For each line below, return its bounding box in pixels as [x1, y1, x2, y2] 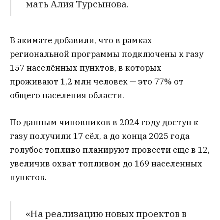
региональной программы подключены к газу [10, 49, 203, 60]
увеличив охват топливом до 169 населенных [10, 158, 202, 169]
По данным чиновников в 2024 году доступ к [10, 116, 198, 128]
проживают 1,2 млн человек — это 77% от [10, 76, 184, 87]
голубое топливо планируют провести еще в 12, [10, 144, 210, 155]
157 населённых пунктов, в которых [10, 62, 162, 74]
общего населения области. [10, 90, 124, 101]
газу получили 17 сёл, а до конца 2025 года [10, 130, 190, 141]
